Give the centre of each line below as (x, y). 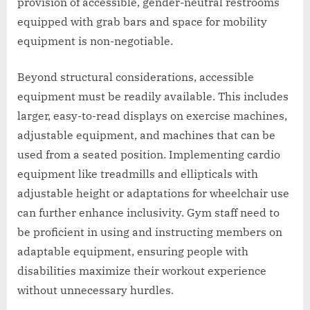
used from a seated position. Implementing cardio (149, 155)
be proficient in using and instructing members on (150, 232)
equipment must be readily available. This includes (153, 97)
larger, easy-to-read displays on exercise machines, (152, 116)
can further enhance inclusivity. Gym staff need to (148, 213)
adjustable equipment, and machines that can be (146, 135)
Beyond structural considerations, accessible (136, 77)
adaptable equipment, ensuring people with (133, 252)
